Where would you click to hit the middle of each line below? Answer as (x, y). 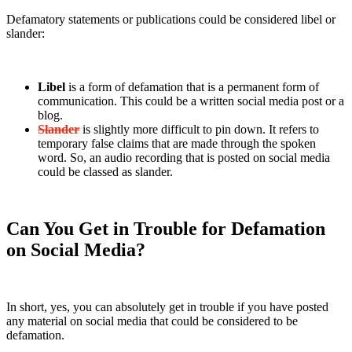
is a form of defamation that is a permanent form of (194, 86)
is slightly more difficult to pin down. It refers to (199, 129)
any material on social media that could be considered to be (152, 321)
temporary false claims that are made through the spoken (177, 143)
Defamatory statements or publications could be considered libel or (171, 19)
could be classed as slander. (105, 171)
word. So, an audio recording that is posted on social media (184, 157)
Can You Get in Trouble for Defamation (166, 228)
